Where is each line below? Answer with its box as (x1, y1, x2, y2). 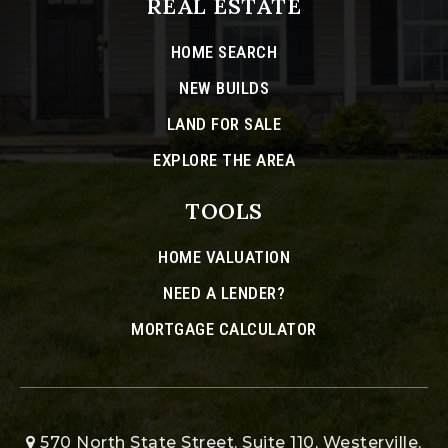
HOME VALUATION (158, 247, 290, 268)
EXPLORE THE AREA (153, 150, 295, 171)
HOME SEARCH (170, 42, 278, 63)
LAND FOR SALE (166, 114, 282, 135)
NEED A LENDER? (163, 283, 285, 304)
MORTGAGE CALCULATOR (131, 319, 317, 340)
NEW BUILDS (179, 78, 269, 99)
